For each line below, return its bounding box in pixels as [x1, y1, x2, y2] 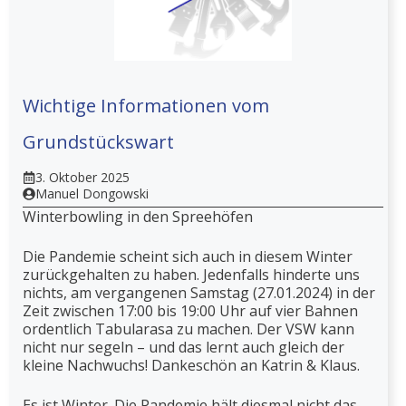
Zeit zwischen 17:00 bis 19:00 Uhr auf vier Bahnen [23, 300, 358, 321]
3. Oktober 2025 [35, 168, 130, 186]
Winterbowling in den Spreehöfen [23, 206, 253, 227]
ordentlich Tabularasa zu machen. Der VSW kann [23, 318, 354, 339]
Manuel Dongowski [35, 184, 149, 202]
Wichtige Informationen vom [23, 92, 269, 118]
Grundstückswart [23, 129, 174, 154]
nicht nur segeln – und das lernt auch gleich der [23, 336, 344, 357]
